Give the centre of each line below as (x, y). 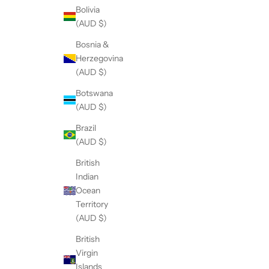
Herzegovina (99, 58)
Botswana (94, 93)
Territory (92, 204)
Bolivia (88, 9)
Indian (87, 176)
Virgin (87, 252)
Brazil (86, 128)
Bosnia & (92, 44)
